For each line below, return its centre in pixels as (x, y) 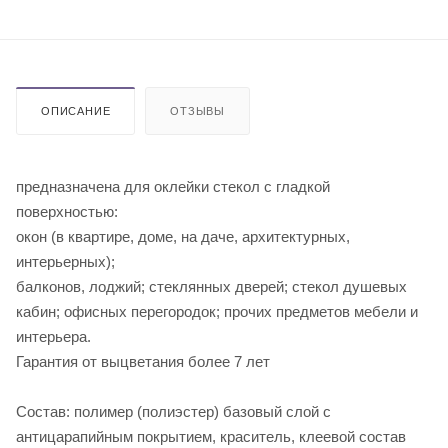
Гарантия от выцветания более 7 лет (143, 361)
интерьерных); (65, 261)
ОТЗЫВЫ (198, 110)
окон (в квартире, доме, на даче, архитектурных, (183, 236)
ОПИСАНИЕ (76, 110)
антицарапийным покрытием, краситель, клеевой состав (211, 436)
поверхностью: (67, 211)
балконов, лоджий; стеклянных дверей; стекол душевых (211, 286)
